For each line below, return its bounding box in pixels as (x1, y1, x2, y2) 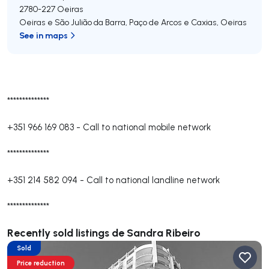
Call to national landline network (86, 174, 220, 186)
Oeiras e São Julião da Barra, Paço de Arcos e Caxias (19, 17, 217, 28)
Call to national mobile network (83, 121, 211, 133)
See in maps (19, 29, 68, 41)
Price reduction (17, 259, 65, 267)
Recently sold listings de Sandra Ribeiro (7, 225, 201, 240)
